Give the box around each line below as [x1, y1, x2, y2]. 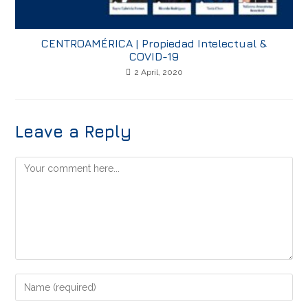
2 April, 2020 [133, 67, 183, 78]
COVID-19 [129, 50, 179, 63]
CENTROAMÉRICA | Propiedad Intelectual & [41, 37, 267, 50]
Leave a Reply [15, 122, 132, 142]
